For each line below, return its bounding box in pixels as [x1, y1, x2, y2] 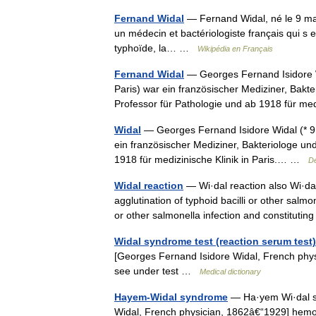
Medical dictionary [200, 267, 261, 276]
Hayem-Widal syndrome [114, 291, 228, 303]
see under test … [114, 265, 200, 276]
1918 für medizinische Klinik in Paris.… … [114, 154, 308, 165]
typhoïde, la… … [114, 42, 197, 54]
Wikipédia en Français [197, 44, 273, 53]
